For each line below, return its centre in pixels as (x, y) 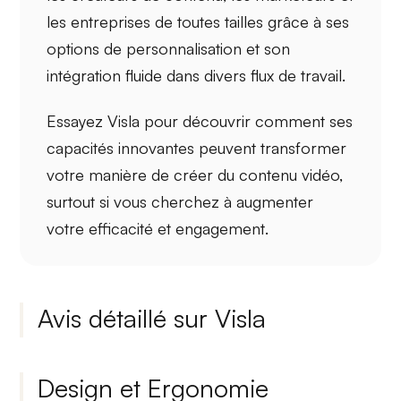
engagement (221, 229)
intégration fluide (105, 75)
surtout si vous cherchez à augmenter (180, 202)
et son (266, 48)
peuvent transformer (271, 148)
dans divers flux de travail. (254, 75)
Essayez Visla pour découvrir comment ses (200, 121)
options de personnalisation (145, 48)
